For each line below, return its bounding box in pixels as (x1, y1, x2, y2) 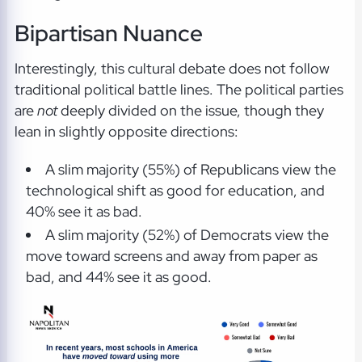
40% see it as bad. (25, 201, 142, 221)
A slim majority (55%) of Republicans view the (45, 159, 337, 179)
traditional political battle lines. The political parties (14, 79, 343, 99)
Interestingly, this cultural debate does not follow (14, 58, 330, 78)
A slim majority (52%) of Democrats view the (45, 225, 330, 245)
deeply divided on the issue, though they (60, 100, 324, 120)
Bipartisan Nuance (14, 17, 203, 48)
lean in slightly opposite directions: (14, 121, 238, 141)
